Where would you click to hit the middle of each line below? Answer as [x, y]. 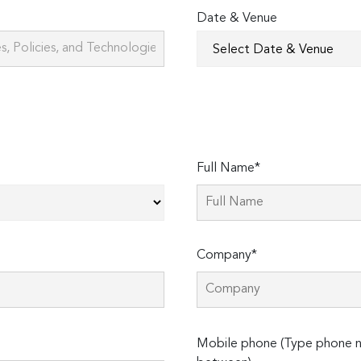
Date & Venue [237, 19]
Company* [226, 256]
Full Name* [228, 169]
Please [216, 331]
